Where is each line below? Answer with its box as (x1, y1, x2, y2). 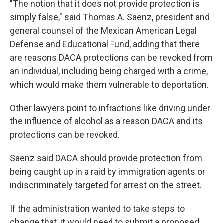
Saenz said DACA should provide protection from (10, 152, 202, 163)
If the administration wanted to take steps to (10, 203, 185, 214)
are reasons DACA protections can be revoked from (10, 52, 213, 63)
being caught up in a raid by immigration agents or (10, 166, 205, 177)
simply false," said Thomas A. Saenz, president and (10, 11, 210, 22)
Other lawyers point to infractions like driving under (10, 102, 210, 113)
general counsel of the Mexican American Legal (10, 25, 197, 36)
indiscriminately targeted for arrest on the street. (10, 179, 202, 190)
